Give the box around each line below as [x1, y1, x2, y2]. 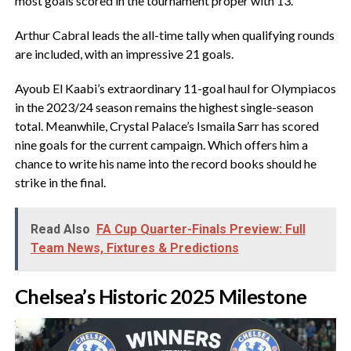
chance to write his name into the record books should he [14, 156, 317, 172]
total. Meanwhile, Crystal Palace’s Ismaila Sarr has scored [14, 118, 319, 134]
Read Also [30, 222, 90, 237]
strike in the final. [14, 175, 106, 190]
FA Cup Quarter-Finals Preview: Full [96, 222, 306, 237]
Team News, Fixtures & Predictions [30, 241, 239, 256]
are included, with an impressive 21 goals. [14, 46, 233, 62]
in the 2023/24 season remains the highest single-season [14, 100, 313, 115]
